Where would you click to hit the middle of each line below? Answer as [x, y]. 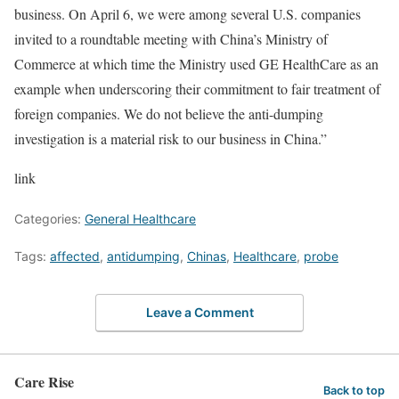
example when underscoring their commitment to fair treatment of [197, 89]
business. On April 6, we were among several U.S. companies [187, 14]
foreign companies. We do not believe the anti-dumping [169, 114]
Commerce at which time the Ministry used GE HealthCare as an [196, 64]
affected [75, 256]
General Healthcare [140, 219]
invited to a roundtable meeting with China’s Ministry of [171, 39]
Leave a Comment [199, 312]
